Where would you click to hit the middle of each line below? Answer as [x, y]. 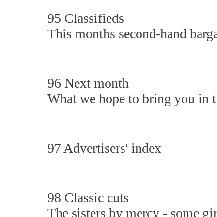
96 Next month [88, 83]
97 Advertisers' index [104, 148]
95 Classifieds [86, 18]
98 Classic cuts [90, 197]
